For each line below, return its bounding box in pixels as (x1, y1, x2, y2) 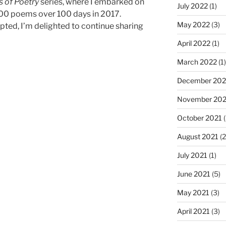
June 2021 (177, 169, 210, 178)
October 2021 (177, 113, 222, 122)
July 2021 (177, 150, 207, 159)
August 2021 (177, 132, 218, 141)
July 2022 (177, 1, 208, 10)
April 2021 (177, 206, 210, 215)
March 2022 (177, 57, 217, 66)
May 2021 (177, 188, 209, 197)
